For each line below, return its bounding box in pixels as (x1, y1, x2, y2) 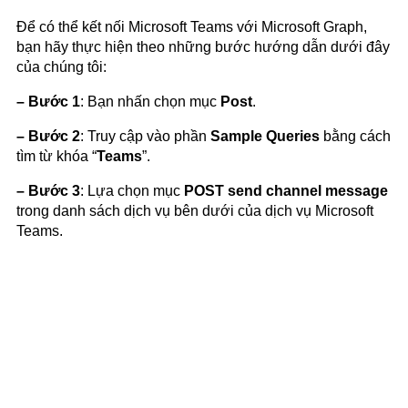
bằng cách (323, 127, 391, 144)
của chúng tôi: (16, 58, 107, 75)
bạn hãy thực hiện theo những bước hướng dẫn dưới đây (16, 38, 390, 55)
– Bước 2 (16, 127, 80, 144)
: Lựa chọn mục (80, 182, 184, 199)
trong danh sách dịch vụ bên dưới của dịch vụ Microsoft (16, 202, 373, 219)
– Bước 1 (16, 93, 80, 109)
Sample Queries (210, 127, 323, 144)
